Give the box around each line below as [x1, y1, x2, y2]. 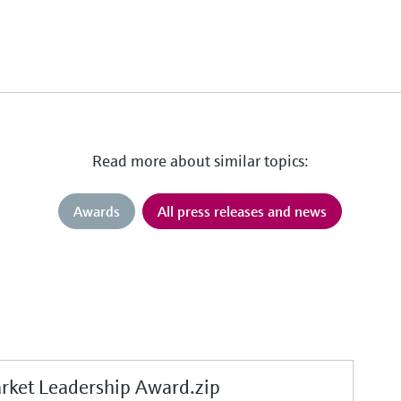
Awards [73, 202, 121, 221]
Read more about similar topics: [91, 150, 309, 172]
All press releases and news [158, 202, 328, 221]
